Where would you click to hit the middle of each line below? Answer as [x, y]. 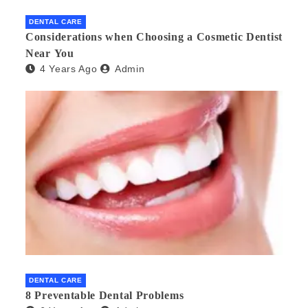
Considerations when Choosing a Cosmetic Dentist [154, 37]
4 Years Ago [68, 69]
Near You [50, 54]
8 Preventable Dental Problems [105, 296]
